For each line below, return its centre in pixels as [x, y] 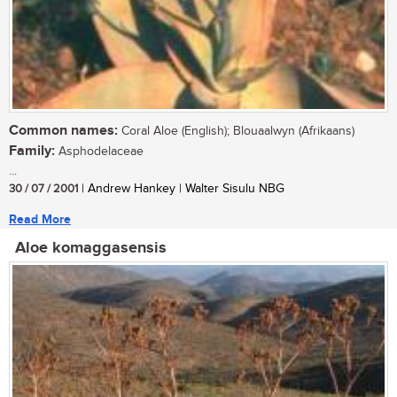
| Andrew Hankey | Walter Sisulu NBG [181, 189]
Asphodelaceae [99, 152]
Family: [32, 152]
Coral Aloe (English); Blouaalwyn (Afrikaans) [236, 132]
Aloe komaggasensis [91, 249]
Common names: [63, 131]
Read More [40, 220]
